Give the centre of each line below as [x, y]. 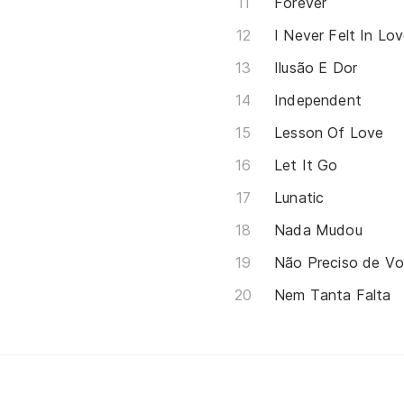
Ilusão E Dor [316, 67]
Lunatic [299, 197]
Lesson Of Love [329, 132]
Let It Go [306, 165]
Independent [318, 100]
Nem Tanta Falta [333, 294]
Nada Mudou [318, 230]
